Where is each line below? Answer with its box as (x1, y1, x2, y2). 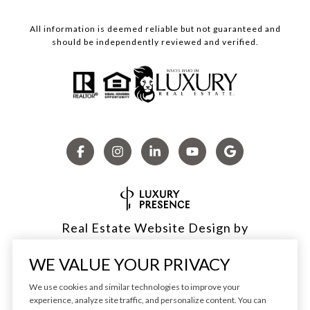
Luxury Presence (103, 239, 207, 255)
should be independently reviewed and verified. (51, 37, 259, 48)
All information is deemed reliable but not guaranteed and (29, 24, 281, 35)
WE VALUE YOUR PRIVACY (28, 254, 230, 275)
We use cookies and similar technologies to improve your (28, 282, 240, 293)
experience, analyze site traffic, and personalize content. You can (28, 295, 266, 306)
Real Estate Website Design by (62, 220, 248, 236)
